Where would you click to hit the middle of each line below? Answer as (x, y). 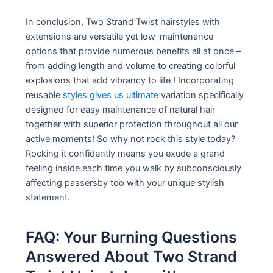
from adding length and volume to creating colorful (131, 66)
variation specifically (201, 95)
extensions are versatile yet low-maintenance (120, 36)
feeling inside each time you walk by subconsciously (134, 168)
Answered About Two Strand (132, 257)
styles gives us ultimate (111, 95)
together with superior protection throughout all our (132, 124)
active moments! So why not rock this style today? (131, 139)
